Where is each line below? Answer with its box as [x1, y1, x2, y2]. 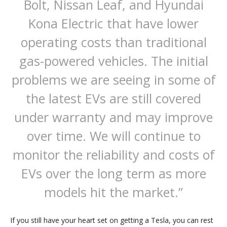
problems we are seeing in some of [11, 71, 216, 89]
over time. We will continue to [26, 127, 201, 145]
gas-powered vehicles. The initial [19, 52, 208, 70]
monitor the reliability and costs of [12, 146, 215, 164]
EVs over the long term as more [21, 165, 206, 182]
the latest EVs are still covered [26, 90, 201, 107]
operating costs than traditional [20, 33, 207, 51]
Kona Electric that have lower [28, 15, 199, 32]
